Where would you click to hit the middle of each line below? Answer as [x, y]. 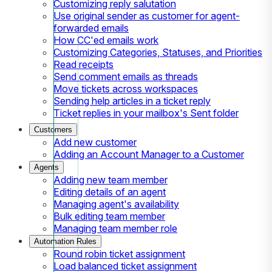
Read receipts [83, 64]
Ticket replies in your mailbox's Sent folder [146, 113]
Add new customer [95, 142]
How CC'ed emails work [106, 40]
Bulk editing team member [109, 216]
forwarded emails [91, 28]
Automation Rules [65, 241]
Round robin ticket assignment [119, 253]
